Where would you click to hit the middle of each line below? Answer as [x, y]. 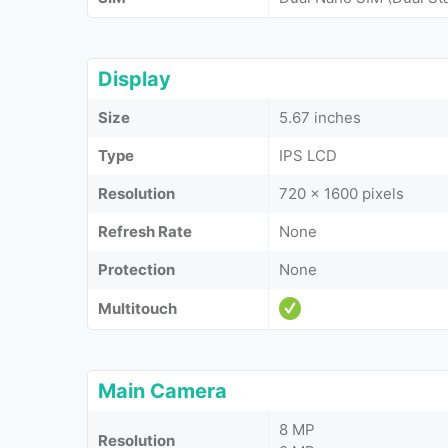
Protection [136, 269]
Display [134, 79]
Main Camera [162, 391]
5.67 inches [320, 117]
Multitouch [137, 308]
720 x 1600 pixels [341, 193]
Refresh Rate [145, 231]
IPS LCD [308, 155]
